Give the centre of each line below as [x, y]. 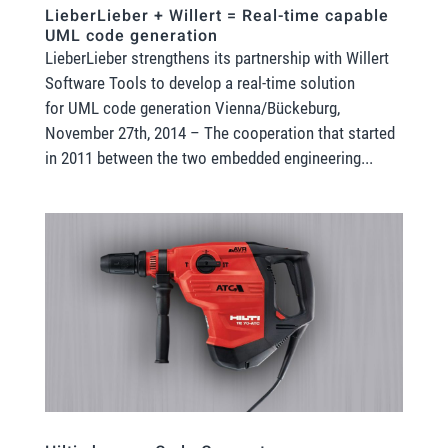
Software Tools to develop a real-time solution [199, 82]
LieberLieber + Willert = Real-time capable [216, 15]
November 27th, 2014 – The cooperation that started [219, 132]
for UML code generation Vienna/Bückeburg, [192, 107]
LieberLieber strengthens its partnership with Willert [216, 57]
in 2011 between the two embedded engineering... [208, 157]
